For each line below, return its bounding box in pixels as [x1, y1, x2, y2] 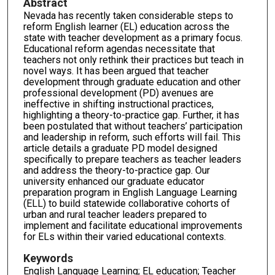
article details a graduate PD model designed [23, 142, 217, 154]
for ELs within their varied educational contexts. [23, 230, 226, 242]
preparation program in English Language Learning [23, 186, 237, 198]
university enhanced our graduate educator [23, 175, 204, 187]
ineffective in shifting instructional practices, [23, 98, 214, 110]
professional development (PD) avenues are [23, 87, 214, 99]
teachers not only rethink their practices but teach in [23, 53, 244, 66]
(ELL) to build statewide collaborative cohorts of [23, 197, 230, 209]
